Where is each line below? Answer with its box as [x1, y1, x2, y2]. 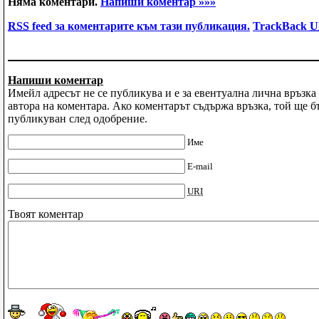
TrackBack [253, 19, 310, 32]
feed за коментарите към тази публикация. [29, 19, 250, 32]
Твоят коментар [8, 208, 83, 221]
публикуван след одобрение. [8, 112, 147, 125]
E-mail [187, 161, 213, 172]
